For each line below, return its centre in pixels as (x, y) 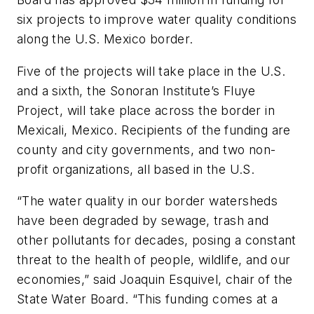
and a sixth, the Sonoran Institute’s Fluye (136, 90)
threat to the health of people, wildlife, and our (154, 260)
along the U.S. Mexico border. (105, 39)
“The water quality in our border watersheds (148, 201)
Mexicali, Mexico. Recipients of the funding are (154, 130)
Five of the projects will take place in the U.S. (151, 71)
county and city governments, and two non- (146, 149)
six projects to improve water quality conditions (157, 19)
